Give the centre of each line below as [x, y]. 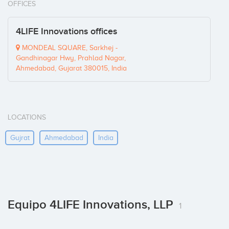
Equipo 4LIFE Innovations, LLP [92, 205]
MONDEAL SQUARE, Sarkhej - [69, 48]
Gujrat [20, 138]
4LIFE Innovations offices [66, 32]
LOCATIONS [27, 118]
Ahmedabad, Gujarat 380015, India [71, 68]
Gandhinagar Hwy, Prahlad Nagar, [71, 58]
